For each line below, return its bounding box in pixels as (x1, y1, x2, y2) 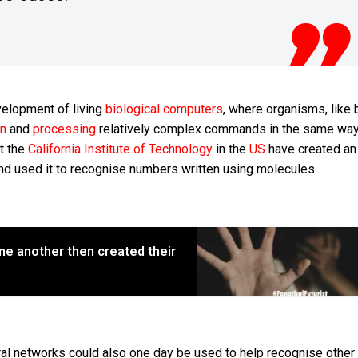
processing (33, 121, 96, 137)
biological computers (105, 101, 223, 117)
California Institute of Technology (28, 141, 213, 157)
